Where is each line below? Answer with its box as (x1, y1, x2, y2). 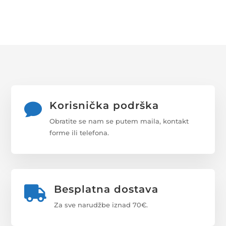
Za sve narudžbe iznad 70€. (53, 200, 148, 209)
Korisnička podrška (49, 99, 159, 111)
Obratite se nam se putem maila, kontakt (49, 117, 189, 125)
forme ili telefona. (49, 128, 109, 137)
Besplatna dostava (53, 183, 158, 195)
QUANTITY (22, 18, 56, 25)
